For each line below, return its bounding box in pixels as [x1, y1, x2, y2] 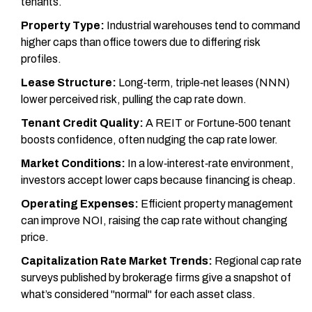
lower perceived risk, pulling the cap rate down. [21, 93, 247, 106]
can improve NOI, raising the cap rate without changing [21, 214, 288, 227]
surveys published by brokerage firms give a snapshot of [21, 272, 291, 284]
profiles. [21, 53, 61, 65]
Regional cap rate [212, 255, 302, 267]
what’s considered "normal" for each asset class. [21, 288, 256, 301]
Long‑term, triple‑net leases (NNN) [116, 77, 290, 89]
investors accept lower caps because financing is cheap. [21, 174, 296, 187]
